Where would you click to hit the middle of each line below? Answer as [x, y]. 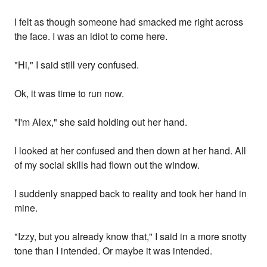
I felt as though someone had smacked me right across [129, 22]
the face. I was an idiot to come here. [91, 36]
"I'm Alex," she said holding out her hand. [101, 122]
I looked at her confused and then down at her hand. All [131, 151]
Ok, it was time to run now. [69, 94]
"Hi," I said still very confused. [77, 65]
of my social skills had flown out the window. [107, 165]
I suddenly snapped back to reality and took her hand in [131, 194]
